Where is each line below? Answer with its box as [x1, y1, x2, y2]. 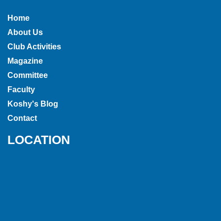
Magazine [7, 56, 43, 65]
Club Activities [7, 42, 61, 51]
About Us [7, 28, 43, 37]
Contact [7, 113, 37, 122]
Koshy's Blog [7, 99, 58, 108]
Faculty [7, 85, 35, 94]
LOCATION [7, 132, 70, 147]
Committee [7, 71, 48, 79]
